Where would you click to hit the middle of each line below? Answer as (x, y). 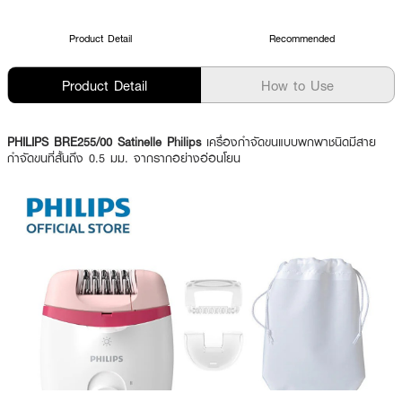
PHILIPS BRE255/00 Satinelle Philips (107, 142)
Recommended (301, 38)
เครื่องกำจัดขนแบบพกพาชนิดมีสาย (291, 142)
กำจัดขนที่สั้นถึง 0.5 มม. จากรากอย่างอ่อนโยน (124, 158)
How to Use (297, 85)
